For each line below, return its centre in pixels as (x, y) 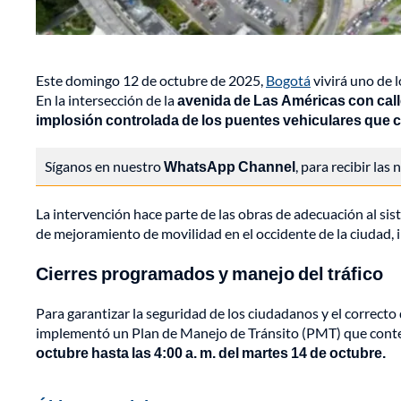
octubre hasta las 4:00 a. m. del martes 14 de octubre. (211, 353)
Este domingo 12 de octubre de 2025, (151, 81)
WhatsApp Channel (230, 166)
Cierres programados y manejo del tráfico (209, 273)
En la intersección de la (107, 100)
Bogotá (288, 81)
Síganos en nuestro (104, 166)
